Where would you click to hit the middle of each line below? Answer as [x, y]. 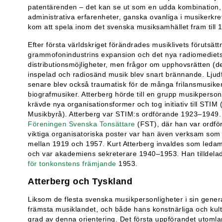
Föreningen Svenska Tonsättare [82, 124]
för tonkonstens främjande [72, 163]
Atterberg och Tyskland [80, 181]
